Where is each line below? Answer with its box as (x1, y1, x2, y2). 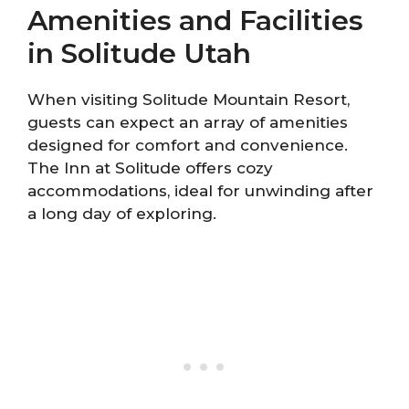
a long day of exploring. (27, 204, 216, 223)
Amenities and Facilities (27, 3, 363, 37)
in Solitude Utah (27, 36, 251, 70)
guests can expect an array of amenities (27, 112, 348, 131)
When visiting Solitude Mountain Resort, (27, 89, 350, 109)
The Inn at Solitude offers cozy (27, 158, 273, 177)
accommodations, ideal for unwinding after (27, 181, 373, 200)
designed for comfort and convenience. (27, 135, 348, 154)
